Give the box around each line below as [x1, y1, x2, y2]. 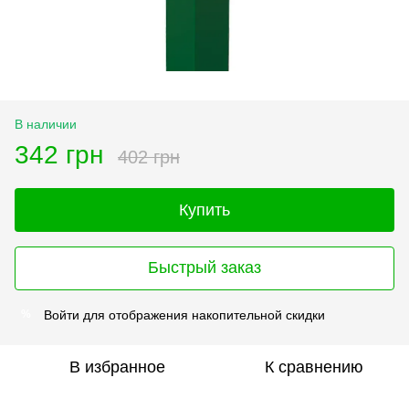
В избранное [68, 357, 165, 376]
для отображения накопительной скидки [79, 307, 325, 322]
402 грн [118, 146, 180, 167]
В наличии [15, 116, 77, 131]
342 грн [15, 140, 103, 169]
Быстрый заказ [148, 258, 261, 278]
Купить [179, 200, 230, 219]
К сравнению [265, 357, 363, 376]
